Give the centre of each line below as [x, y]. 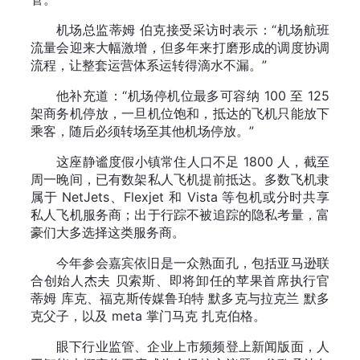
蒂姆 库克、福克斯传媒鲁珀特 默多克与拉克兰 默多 [180, 298]
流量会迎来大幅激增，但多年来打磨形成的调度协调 [180, 47]
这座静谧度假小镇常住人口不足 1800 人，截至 [193, 162]
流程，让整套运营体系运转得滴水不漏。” [149, 65]
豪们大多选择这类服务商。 [108, 232]
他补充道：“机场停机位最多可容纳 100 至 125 [193, 96]
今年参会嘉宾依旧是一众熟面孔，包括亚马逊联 [193, 263]
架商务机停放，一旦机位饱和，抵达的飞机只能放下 [180, 113]
